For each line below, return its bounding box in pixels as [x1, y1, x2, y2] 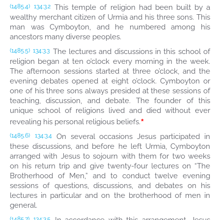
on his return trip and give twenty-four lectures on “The [10, 162, 210, 170]
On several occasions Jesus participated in [52, 132, 211, 141]
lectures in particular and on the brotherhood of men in [10, 191, 210, 200]
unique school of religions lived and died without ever [10, 106, 210, 115]
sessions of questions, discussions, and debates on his [10, 181, 210, 190]
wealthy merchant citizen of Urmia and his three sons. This [10, 13, 210, 22]
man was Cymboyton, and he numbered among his [10, 23, 210, 31]
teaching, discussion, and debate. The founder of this [10, 96, 210, 105]
